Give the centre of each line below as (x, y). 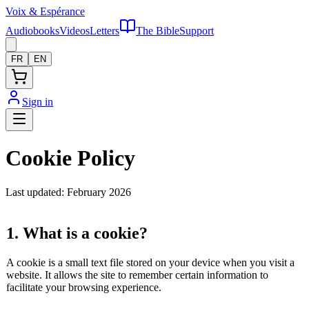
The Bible (158, 31)
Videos (74, 31)
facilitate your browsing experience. (84, 287)
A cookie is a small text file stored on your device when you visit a (150, 262)
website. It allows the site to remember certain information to (137, 275)
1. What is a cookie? (77, 233)
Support (197, 31)
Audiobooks (32, 31)
